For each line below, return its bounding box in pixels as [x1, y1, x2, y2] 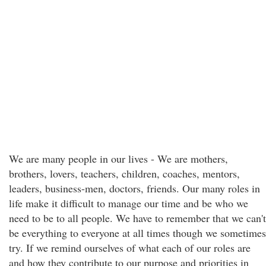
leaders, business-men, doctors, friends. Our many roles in [9, 181, 260, 195]
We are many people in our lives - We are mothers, [9, 151, 228, 166]
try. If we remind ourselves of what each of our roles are [9, 240, 251, 255]
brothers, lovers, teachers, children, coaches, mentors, [9, 166, 240, 180]
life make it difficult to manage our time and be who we [9, 196, 248, 210]
